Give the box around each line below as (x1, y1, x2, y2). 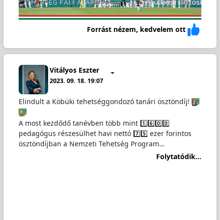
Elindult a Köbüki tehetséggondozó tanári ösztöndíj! (18, 96, 192, 106)
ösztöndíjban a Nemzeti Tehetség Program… (18, 138, 165, 148)
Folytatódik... (156, 152, 202, 162)
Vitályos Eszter (50, 65, 100, 75)
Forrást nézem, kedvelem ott (87, 24, 186, 34)
